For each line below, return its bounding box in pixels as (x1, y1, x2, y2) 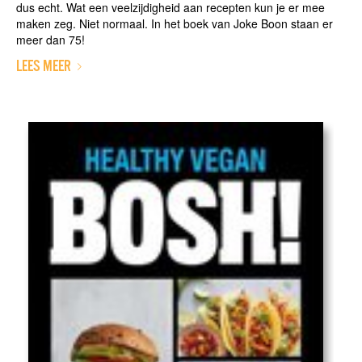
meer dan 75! (15, 31, 85, 48)
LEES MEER (15, 57, 71, 74)
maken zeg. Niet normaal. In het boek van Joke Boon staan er (15, 15, 333, 32)
